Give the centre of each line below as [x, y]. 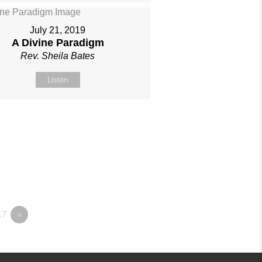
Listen [58, 80]
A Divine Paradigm [58, 43]
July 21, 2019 [58, 30]
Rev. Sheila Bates [58, 56]
